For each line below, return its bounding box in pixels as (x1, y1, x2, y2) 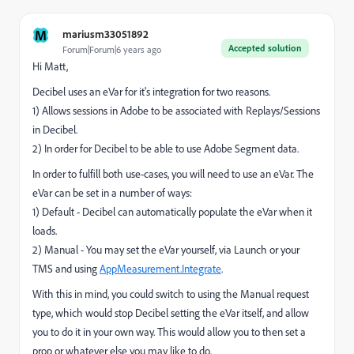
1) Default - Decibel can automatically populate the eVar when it (32, 205, 312, 219)
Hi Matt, (32, 59, 68, 73)
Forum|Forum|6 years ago (62, 43, 161, 55)
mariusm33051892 (62, 27, 149, 40)
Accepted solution (228, 42, 302, 54)
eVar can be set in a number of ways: (32, 186, 192, 200)
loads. (32, 224, 57, 238)
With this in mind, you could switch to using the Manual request (32, 287, 309, 301)
